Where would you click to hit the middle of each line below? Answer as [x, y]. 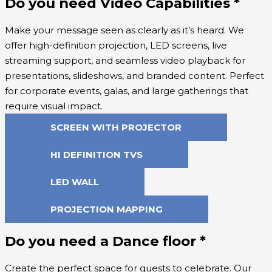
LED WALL [75, 182]
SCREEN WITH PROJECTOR [116, 127]
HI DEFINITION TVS [97, 154]
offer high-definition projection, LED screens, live [116, 45]
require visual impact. [54, 106]
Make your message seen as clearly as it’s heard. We [124, 30]
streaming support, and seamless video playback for [125, 60]
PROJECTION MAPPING [107, 209]
